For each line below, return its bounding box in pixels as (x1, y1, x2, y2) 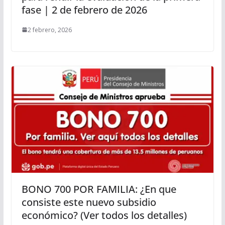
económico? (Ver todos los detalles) (21, 208, 187, 222)
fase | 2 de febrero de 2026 (21, 3, 147, 17)
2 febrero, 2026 (27, 25, 72, 34)
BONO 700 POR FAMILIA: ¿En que (21, 182, 176, 196)
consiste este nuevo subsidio (21, 195, 156, 209)
